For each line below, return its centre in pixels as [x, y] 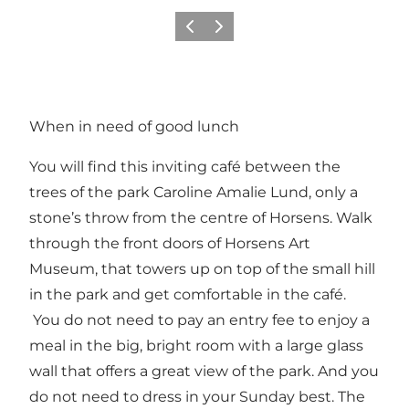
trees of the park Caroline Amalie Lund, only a [194, 193]
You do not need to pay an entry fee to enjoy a [199, 320]
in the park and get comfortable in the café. [188, 295]
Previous [203, 32]
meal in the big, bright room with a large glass [196, 346]
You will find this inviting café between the [185, 167]
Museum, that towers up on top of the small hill [202, 269]
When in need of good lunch [134, 127]
